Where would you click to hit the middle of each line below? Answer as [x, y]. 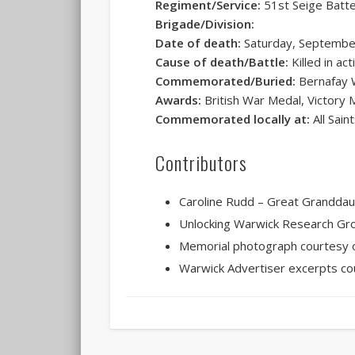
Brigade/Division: [205, 24]
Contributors [202, 163]
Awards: [179, 100]
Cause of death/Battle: [222, 62]
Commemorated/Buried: [226, 81]
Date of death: [198, 43]
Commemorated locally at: [233, 119]
